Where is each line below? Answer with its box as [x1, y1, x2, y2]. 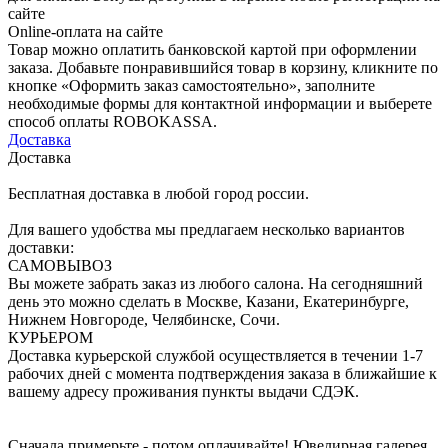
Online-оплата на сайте [8, 22, 163, 40]
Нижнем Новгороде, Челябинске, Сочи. [8, 310, 280, 328]
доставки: [8, 238, 74, 256]
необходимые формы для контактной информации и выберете [8, 94, 432, 112]
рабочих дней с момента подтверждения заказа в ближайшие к [8, 364, 437, 382]
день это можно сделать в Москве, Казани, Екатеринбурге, [8, 292, 409, 310]
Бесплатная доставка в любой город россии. [8, 184, 309, 202]
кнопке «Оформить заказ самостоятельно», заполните [8, 76, 375, 94]
